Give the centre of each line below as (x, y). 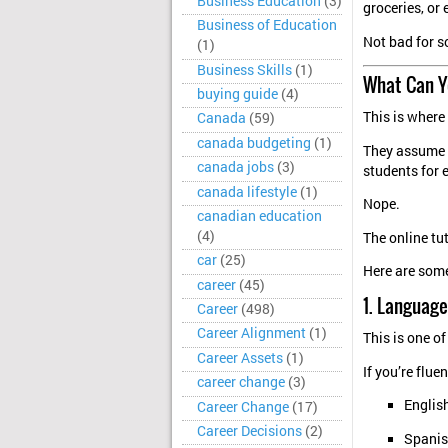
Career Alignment (251, 333)
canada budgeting (254, 142)
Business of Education (267, 25)
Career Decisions (249, 430)
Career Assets (240, 357)
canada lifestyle (247, 191)
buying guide (237, 94)
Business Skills (244, 69)
